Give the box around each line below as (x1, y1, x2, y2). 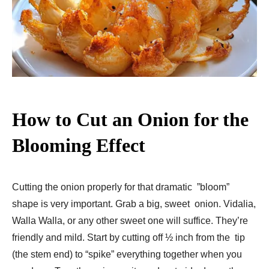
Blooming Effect (12, 134, 145, 157)
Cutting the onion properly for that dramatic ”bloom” (12, 182, 229, 193)
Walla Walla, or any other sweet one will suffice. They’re (12, 216, 248, 226)
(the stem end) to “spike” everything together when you (12, 249, 242, 260)
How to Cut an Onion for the (12, 109, 249, 131)
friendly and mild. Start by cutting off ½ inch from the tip (12, 232, 245, 243)
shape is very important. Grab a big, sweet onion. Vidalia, (12, 199, 256, 210)
